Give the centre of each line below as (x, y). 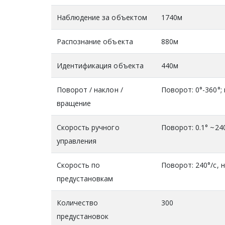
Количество (77, 202)
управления (77, 141)
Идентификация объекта (100, 65)
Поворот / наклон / (90, 89)
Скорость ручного (88, 127)
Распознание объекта (95, 41)
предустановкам (85, 178)
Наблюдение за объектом (102, 17)
